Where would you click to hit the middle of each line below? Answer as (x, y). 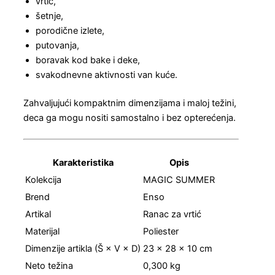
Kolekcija (43, 180)
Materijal (42, 231)
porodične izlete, (70, 31)
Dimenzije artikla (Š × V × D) (83, 249)
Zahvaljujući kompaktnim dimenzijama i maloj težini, (130, 103)
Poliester (161, 231)
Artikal (38, 214)
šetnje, (49, 16)
